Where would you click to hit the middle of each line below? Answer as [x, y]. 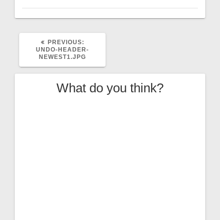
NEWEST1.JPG [62, 57]
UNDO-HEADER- [62, 49]
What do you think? [110, 88]
